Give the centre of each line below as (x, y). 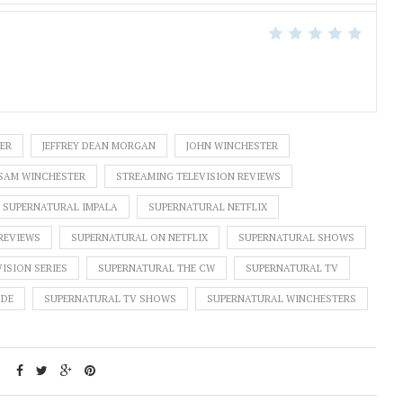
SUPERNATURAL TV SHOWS (110, 298)
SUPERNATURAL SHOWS (296, 237)
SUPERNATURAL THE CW (157, 268)
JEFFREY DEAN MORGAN (99, 145)
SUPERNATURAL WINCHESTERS (282, 298)
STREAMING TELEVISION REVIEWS (198, 176)
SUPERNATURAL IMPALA (60, 206)
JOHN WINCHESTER (232, 145)
